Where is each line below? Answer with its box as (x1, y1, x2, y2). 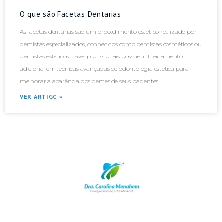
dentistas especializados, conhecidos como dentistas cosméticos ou (20, 40, 202, 48)
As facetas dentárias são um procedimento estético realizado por (20, 27, 197, 35)
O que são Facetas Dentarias (20, 9, 121, 19)
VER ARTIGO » (20, 92, 63, 100)
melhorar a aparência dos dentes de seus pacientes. (20, 77, 160, 85)
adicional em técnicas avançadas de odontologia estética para (20, 64, 189, 72)
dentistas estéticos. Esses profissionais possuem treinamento (20, 52, 183, 60)
